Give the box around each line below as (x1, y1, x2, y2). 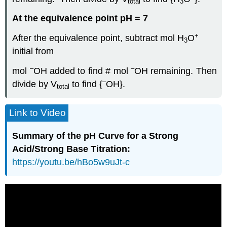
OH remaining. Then (134, 65, 217, 76)
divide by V (12, 79, 57, 89)
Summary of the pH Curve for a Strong (12, 131, 179, 141)
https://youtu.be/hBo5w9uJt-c (12, 157, 130, 168)
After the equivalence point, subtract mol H (12, 33, 184, 44)
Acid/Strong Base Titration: (12, 144, 131, 155)
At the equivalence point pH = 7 (12, 13, 148, 24)
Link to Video (9, 107, 66, 118)
